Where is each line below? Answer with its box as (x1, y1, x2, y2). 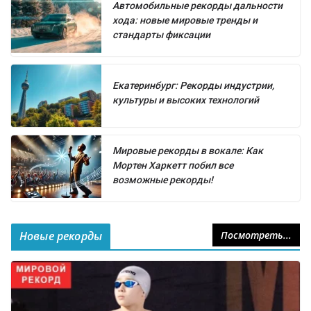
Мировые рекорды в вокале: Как (112, 144, 263, 156)
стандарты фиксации (112, 28, 210, 40)
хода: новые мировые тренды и (112, 14, 258, 26)
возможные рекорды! (112, 174, 213, 185)
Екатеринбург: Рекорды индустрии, (112, 79, 274, 91)
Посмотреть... (221, 228, 292, 242)
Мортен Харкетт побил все (112, 159, 233, 171)
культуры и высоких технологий (112, 94, 259, 106)
